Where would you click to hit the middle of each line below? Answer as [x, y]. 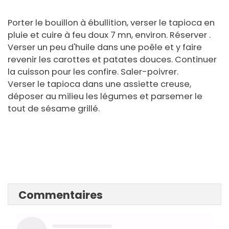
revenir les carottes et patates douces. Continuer [112, 60]
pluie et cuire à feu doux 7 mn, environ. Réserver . [109, 35]
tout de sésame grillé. [54, 109]
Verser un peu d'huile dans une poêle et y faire [105, 48]
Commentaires [61, 195]
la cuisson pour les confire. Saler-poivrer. [93, 72]
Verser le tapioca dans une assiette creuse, [99, 84]
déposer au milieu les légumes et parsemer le [105, 97]
